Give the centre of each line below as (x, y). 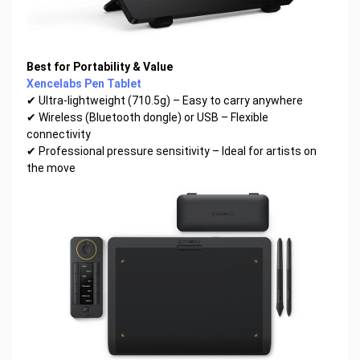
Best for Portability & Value (99, 66)
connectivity (58, 134)
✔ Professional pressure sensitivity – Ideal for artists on (171, 151)
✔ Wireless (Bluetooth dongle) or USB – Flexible (147, 117)
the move (51, 168)
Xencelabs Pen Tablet (84, 83)
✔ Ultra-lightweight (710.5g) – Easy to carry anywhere (164, 100)
